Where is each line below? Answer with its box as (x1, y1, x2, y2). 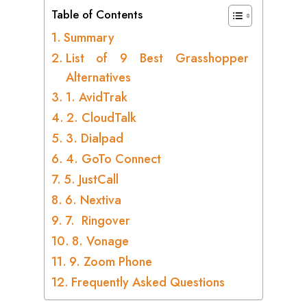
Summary (63, 29, 114, 47)
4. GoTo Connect (65, 150, 164, 168)
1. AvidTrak (65, 88, 131, 106)
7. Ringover (64, 212, 130, 230)
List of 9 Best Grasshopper (65, 49, 249, 67)
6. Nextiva (64, 191, 125, 209)
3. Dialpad (65, 130, 127, 147)
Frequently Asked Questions (71, 273, 228, 291)
